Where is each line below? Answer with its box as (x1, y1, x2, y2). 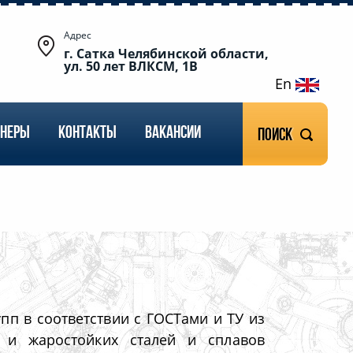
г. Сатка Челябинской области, (64, 45, 269, 62)
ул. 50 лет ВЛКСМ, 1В (64, 58, 199, 75)
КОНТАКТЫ (58, 124, 117, 143)
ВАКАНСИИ (145, 124, 201, 143)
